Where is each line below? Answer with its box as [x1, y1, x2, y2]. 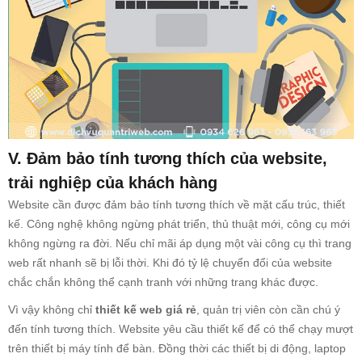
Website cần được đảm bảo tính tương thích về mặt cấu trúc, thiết [8, 197, 345, 211]
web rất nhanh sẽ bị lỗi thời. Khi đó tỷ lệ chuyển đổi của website [8, 255, 332, 269]
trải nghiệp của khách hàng [8, 173, 217, 192]
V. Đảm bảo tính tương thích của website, [8, 149, 327, 167]
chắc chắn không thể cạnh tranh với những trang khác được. [8, 275, 318, 288]
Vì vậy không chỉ [8, 302, 95, 316]
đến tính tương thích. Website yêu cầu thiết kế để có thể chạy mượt [8, 322, 353, 335]
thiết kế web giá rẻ [95, 302, 196, 316]
